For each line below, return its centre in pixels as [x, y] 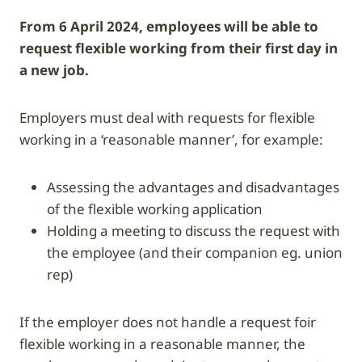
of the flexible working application [155, 208]
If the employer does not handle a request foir [168, 322]
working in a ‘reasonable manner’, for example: [171, 139]
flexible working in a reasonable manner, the [162, 343]
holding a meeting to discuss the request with [52, 230]
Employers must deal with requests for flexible [167, 117]
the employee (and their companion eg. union [195, 252]
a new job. [54, 69]
